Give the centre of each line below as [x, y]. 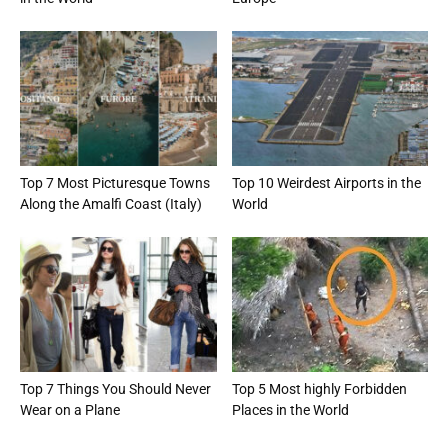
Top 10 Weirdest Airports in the [326, 182]
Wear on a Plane [70, 410]
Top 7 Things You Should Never [115, 389]
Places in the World [290, 410]
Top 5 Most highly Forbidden [319, 389]
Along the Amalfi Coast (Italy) [111, 203]
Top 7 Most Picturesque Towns [115, 182]
